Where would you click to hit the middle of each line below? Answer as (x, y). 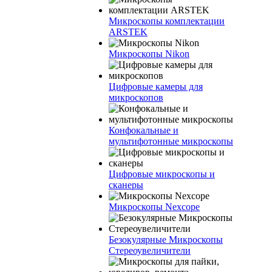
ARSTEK (128, 32)
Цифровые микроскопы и (162, 174)
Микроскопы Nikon (149, 54)
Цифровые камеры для (156, 87)
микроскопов (136, 97)
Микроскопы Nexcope (154, 207)
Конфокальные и (144, 130)
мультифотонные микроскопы (171, 141)
